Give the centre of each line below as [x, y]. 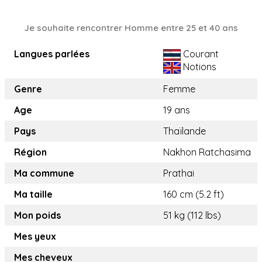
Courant [200, 54]
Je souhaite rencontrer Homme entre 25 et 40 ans [131, 28]
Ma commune [44, 173]
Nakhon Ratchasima [207, 152]
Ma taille [33, 194]
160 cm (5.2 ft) [194, 194]
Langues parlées [52, 54]
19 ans [177, 110]
